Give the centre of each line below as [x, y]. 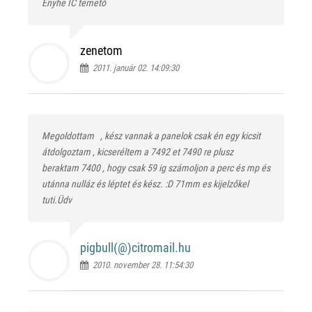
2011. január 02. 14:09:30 [134, 68]
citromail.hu [161, 247]
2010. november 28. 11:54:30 [141, 265]
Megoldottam [69, 135]
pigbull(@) [106, 247]
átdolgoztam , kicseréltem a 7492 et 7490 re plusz [138, 151]
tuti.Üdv [57, 200]
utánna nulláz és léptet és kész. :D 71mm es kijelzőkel [145, 184]
